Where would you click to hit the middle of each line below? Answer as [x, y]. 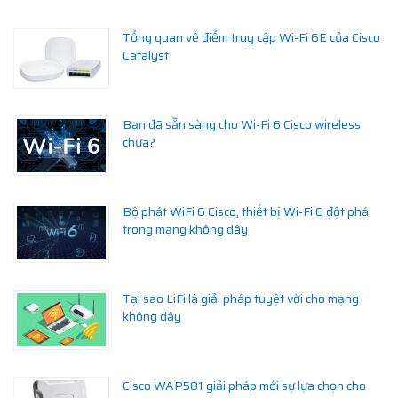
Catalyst [146, 56]
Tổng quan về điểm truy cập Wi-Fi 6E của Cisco [251, 38]
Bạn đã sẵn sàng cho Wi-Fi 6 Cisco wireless [242, 125]
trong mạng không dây [185, 230]
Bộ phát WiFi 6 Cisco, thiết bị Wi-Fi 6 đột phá [246, 212]
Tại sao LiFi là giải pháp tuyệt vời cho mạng [241, 299]
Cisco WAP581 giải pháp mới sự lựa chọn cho [244, 386]
